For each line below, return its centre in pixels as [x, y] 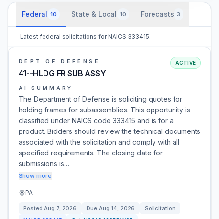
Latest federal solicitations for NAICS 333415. [85, 36]
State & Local [94, 14]
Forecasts [157, 14]
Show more [35, 176]
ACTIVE [185, 63]
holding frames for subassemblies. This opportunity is [104, 110]
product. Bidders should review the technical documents [109, 131]
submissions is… [44, 164]
